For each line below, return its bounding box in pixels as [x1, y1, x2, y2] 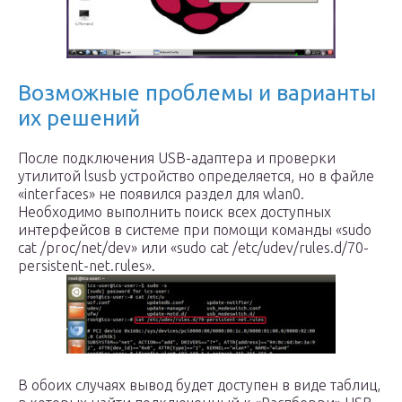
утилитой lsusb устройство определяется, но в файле [18, 168, 374, 184]
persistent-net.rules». [18, 258, 155, 274]
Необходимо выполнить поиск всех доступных [18, 204, 331, 220]
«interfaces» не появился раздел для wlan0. [18, 186, 304, 202]
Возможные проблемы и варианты [18, 81, 376, 105]
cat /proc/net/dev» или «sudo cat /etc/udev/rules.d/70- [18, 240, 369, 256]
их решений [18, 106, 140, 130]
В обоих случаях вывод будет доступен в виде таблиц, [18, 377, 380, 393]
